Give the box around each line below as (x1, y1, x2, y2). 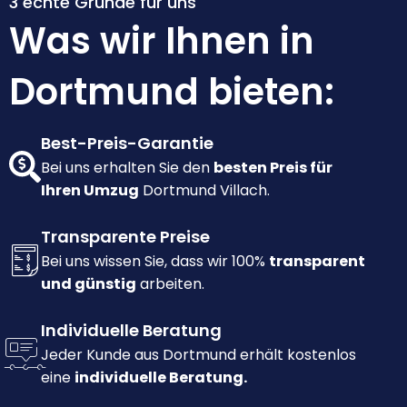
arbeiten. (136, 273, 204, 295)
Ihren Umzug (41, 180, 139, 202)
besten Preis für (213, 157, 333, 179)
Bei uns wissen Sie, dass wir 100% (41, 251, 269, 273)
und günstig (41, 273, 136, 295)
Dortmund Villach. (139, 180, 270, 202)
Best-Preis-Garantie (41, 132, 213, 155)
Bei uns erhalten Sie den (41, 157, 213, 179)
